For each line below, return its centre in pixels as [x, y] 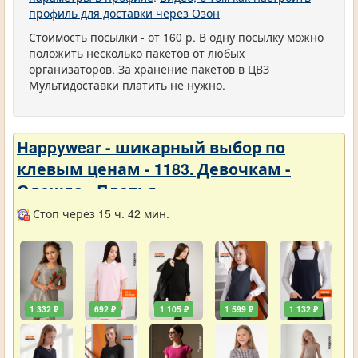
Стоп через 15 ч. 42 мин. [99, 213]
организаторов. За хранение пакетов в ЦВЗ [149, 69]
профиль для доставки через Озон [124, 13]
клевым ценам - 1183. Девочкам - [154, 169]
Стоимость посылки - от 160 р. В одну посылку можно [176, 37]
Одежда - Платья [87, 190]
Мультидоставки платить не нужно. [127, 85]
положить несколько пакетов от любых [137, 53]
